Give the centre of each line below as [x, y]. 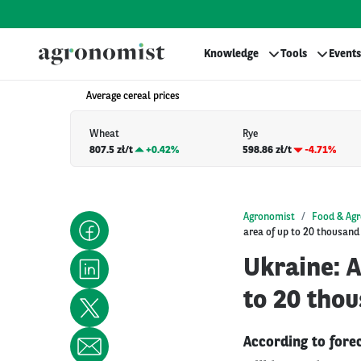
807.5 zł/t [111, 150]
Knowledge [231, 54]
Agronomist [269, 217]
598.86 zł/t [268, 150]
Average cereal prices [133, 96]
